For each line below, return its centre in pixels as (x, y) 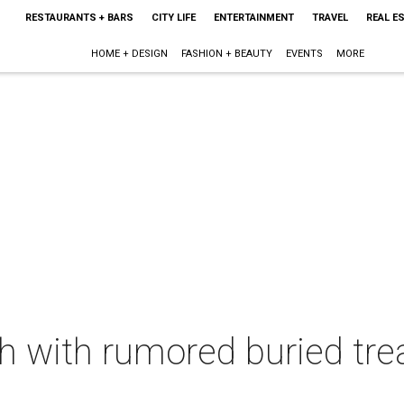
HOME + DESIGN (130, 54)
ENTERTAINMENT (253, 18)
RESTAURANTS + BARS (79, 18)
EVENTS (305, 54)
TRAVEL (330, 18)
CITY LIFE (173, 18)
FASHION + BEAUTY (227, 54)
